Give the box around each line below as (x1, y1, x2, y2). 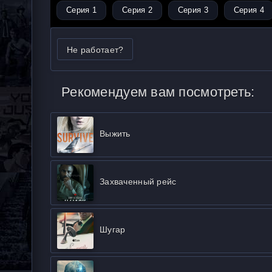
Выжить (100, 128, 131, 138)
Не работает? (67, 45, 124, 55)
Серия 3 (177, 5, 208, 15)
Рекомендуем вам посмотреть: (61, 84, 255, 100)
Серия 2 (121, 5, 152, 15)
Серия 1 (66, 5, 97, 15)
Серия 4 (233, 5, 264, 15)
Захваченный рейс (100, 176, 177, 186)
